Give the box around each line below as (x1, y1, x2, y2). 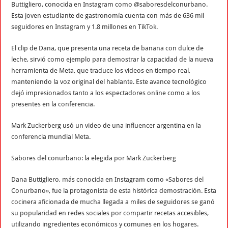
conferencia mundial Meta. (11, 132, 91, 140)
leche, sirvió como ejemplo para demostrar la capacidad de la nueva (11, 55, 214, 63)
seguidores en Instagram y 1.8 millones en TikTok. (11, 22, 158, 31)
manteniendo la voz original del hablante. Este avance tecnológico (11, 77, 207, 85)
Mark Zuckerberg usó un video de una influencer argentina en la (11, 121, 202, 129)
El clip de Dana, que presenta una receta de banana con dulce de (11, 44, 204, 52)
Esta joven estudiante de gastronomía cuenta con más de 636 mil (11, 11, 205, 19)
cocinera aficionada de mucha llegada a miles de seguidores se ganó (11, 197, 215, 206)
